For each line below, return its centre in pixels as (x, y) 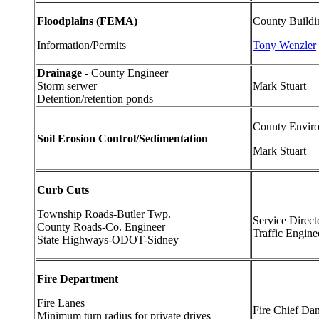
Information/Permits (82, 45)
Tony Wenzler (284, 45)
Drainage (59, 73)
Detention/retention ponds (95, 98)
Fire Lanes (61, 303)
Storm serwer (67, 85)
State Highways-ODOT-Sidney (108, 239)
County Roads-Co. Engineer (101, 226)
